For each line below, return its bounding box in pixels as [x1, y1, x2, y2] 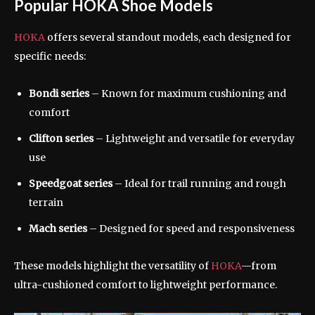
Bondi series [29, 86, 89, 100]
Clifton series [29, 131, 94, 145]
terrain [29, 195, 63, 209]
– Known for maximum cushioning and [89, 86, 286, 100]
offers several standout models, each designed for [47, 30, 291, 44]
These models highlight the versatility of [14, 259, 211, 272]
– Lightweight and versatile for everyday [94, 131, 295, 145]
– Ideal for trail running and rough [112, 176, 286, 190]
